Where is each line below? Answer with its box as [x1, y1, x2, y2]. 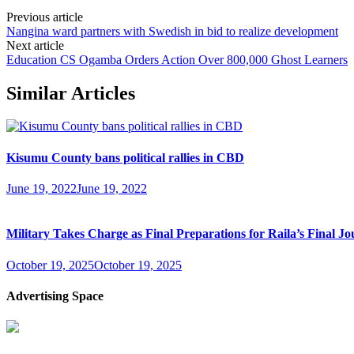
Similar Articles [6, 82, 135, 104]
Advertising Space [6, 288, 104, 303]
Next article [6, 38, 64, 52]
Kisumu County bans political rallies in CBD [6, 150, 244, 164]
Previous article [6, 9, 83, 24]
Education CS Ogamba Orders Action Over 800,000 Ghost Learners [6, 52, 348, 66]
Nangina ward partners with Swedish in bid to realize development [6, 24, 338, 38]
